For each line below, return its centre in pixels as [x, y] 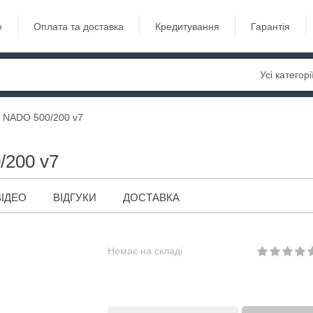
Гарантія [270, 26]
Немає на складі [145, 251]
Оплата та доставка [79, 26]
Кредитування [187, 26]
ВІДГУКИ [75, 197]
